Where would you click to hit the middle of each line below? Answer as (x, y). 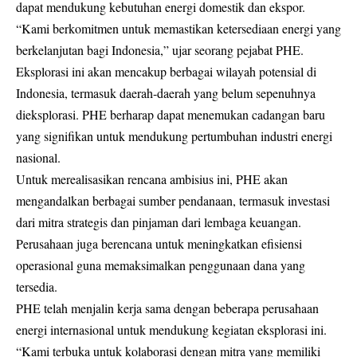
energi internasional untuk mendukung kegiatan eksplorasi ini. (171, 329)
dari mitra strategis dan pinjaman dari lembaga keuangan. (159, 222)
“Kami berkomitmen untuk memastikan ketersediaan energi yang (178, 28)
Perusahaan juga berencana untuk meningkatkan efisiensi (159, 243)
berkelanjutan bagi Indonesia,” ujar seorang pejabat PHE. (160, 49)
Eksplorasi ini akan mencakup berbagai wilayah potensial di (166, 71)
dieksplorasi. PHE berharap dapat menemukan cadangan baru (171, 114)
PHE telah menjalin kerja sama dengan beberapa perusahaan (167, 308)
